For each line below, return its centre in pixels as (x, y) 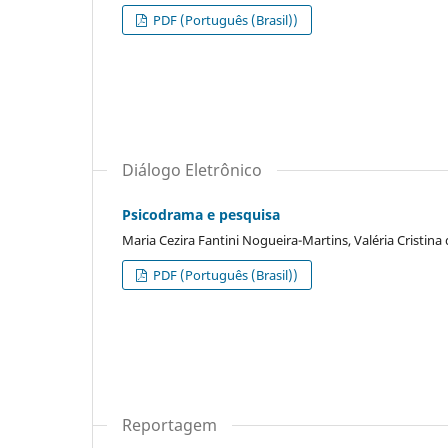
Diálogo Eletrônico (192, 169)
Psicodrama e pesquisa (201, 214)
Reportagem (169, 424)
